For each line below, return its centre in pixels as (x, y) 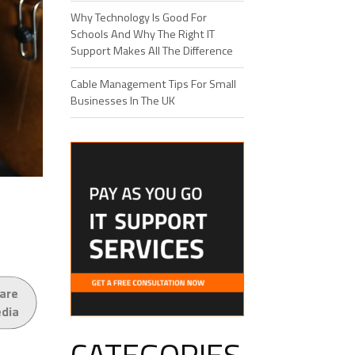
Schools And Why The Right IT (142, 34)
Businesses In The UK (122, 101)
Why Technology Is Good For (138, 17)
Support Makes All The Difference (151, 51)
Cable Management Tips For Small (153, 84)
